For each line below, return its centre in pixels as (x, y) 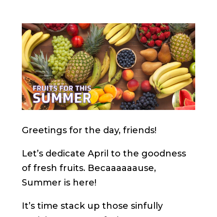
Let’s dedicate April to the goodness (104, 154)
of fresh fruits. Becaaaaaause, (89, 168)
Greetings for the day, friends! (89, 131)
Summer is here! (59, 183)
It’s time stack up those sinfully (92, 206)
